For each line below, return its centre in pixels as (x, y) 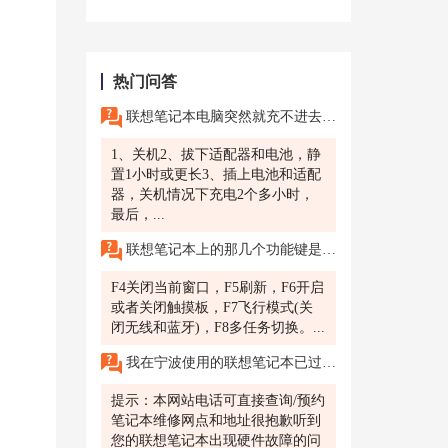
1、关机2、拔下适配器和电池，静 (216, 154)
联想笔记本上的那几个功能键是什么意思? (222, 249)
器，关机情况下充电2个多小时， (212, 194)
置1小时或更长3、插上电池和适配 (216, 174)
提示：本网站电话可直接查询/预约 (218, 400)
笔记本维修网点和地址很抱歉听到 (216, 420)
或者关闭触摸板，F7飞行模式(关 (212, 307)
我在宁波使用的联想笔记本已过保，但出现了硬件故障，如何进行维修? (222, 362)
